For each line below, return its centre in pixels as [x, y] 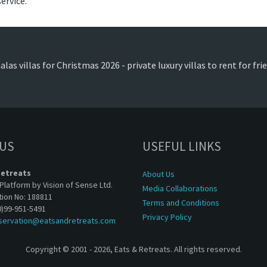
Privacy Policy [167, 217]
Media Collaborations [180, 188]
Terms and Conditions [181, 203]
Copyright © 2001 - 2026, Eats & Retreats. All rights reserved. [133, 249]
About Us [159, 174]
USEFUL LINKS [182, 146]
